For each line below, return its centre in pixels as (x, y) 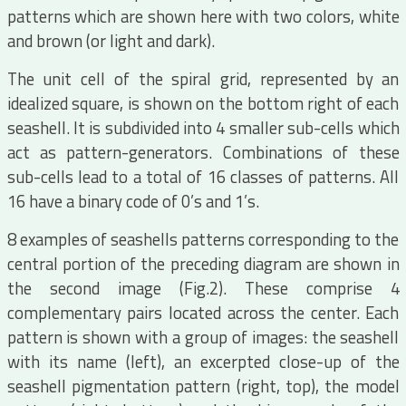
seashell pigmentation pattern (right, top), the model (203, 386)
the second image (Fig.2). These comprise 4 (203, 288)
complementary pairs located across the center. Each (203, 313)
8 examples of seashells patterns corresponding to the (203, 239)
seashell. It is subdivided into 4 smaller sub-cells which (203, 128)
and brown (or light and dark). (111, 41)
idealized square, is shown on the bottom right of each (203, 103)
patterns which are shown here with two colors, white (203, 16)
